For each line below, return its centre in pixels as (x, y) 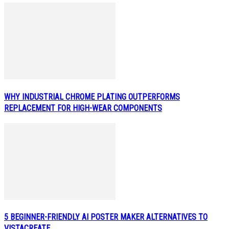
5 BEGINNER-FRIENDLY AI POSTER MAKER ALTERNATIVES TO (106, 217)
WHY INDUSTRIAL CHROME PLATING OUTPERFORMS (92, 97)
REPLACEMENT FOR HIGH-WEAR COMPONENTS (83, 108)
